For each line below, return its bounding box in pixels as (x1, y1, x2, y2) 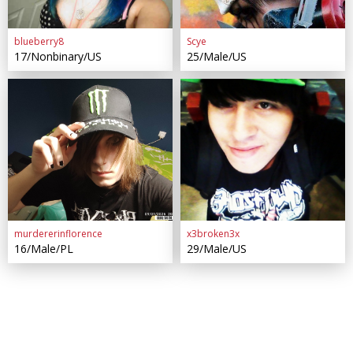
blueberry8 (13, 35, 64, 48)
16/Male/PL (13, 241, 73, 256)
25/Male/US (186, 49, 247, 64)
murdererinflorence (13, 227, 102, 240)
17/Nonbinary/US (13, 49, 102, 64)
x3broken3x (186, 227, 240, 240)
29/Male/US (186, 241, 247, 256)
